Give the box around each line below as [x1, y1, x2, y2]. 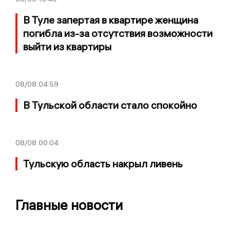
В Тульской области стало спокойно [23, 99, 197, 112]
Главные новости [15, 197, 123, 214]
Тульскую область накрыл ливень [23, 157, 183, 170]
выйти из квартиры [23, 40, 111, 53]
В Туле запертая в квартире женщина [23, 13, 198, 27]
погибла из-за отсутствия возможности [23, 27, 213, 40]
